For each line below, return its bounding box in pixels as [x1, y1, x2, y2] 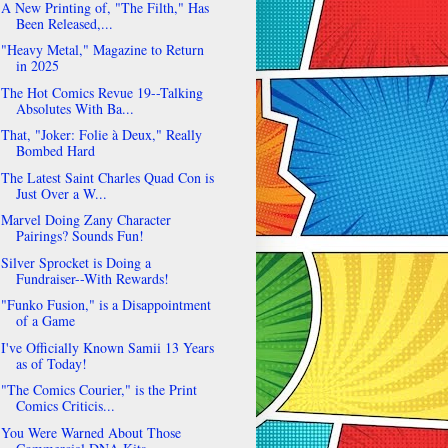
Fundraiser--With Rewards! [15, 268, 169, 288]
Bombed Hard [15, 141, 95, 161]
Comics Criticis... [15, 396, 115, 416]
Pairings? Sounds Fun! [15, 226, 144, 246]
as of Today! [15, 353, 87, 373]
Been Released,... [15, 13, 113, 33]
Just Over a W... [15, 183, 107, 203]
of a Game [15, 311, 75, 331]
